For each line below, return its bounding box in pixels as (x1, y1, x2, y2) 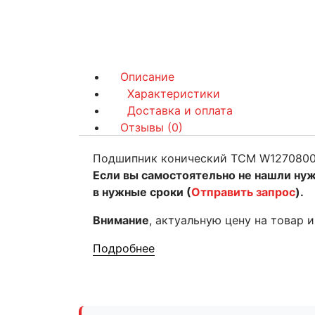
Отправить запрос (191, 185, 295, 199)
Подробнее (93, 241, 155, 255)
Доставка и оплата (127, 103, 233, 117)
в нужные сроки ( (93, 185, 191, 199)
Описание (120, 70, 175, 84)
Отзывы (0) (120, 120, 184, 134)
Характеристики (127, 86, 221, 101)
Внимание (93, 213, 149, 227)
